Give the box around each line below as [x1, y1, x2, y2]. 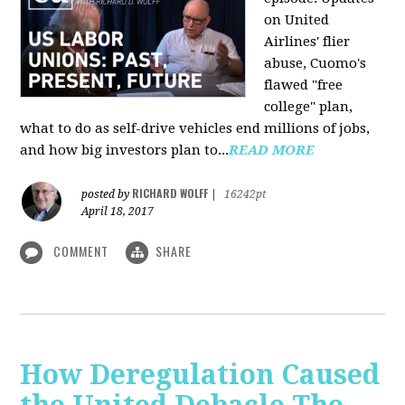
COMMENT [50, 240, 113, 260]
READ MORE [229, 141, 316, 158]
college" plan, [264, 98, 353, 115]
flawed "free [264, 76, 344, 93]
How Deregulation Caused [20, 359, 381, 391]
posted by [81, 187, 133, 201]
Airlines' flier [264, 33, 351, 50]
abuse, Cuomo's [264, 54, 367, 71]
